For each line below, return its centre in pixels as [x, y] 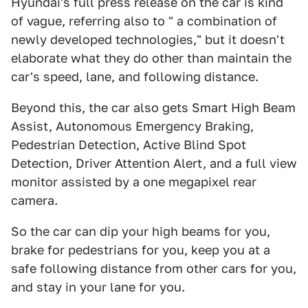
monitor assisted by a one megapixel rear [134, 182]
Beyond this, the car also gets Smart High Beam [153, 108]
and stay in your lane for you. [98, 287]
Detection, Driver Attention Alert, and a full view [154, 163]
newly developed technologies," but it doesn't [148, 40]
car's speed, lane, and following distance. [135, 77]
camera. [34, 200]
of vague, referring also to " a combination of [144, 21]
